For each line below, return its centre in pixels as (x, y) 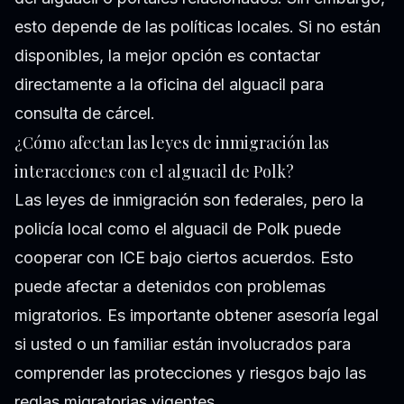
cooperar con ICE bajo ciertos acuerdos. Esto (184, 258)
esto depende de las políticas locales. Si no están (197, 27)
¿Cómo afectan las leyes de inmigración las (172, 143)
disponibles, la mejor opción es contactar (167, 56)
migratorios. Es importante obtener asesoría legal (197, 316)
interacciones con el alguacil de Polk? (154, 172)
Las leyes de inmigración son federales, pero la (189, 200)
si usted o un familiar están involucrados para (183, 344)
